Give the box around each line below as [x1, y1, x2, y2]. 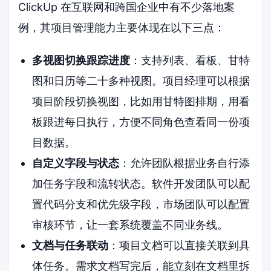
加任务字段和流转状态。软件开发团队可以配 [31, 177, 250, 191]
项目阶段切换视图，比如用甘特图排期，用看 [31, 95, 250, 108]
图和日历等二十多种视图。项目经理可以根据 [31, 74, 250, 88]
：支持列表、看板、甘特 [129, 54, 250, 67]
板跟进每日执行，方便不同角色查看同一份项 [31, 116, 250, 129]
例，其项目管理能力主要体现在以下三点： [18, 21, 226, 34]
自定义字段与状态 [31, 157, 119, 170]
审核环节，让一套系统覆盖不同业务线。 [31, 218, 228, 232]
